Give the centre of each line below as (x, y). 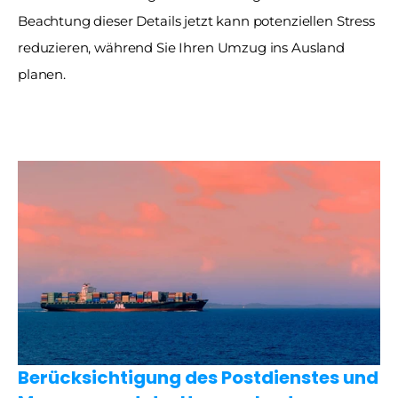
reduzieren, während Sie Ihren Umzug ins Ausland (181, 47)
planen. (42, 74)
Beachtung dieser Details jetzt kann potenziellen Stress (196, 20)
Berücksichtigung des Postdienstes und (198, 377)
